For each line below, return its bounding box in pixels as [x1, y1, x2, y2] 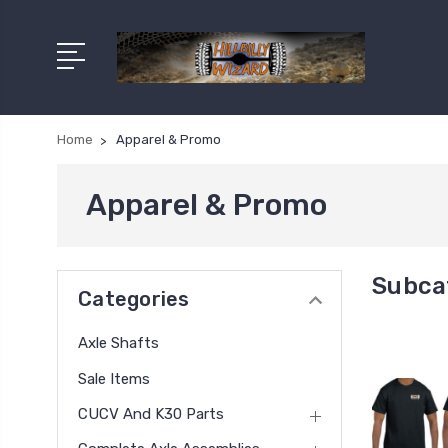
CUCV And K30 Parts [78, 405, 224, 424]
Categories [78, 287, 190, 311]
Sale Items [78, 369, 150, 388]
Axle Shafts [78, 334, 159, 353]
